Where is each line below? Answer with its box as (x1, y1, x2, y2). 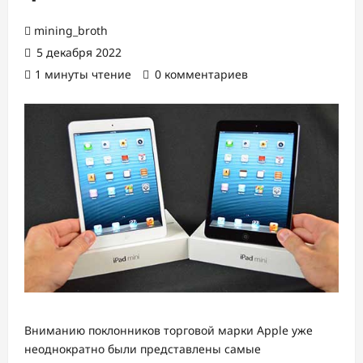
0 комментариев (155, 66, 248, 82)
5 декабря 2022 (33, 45, 122, 60)
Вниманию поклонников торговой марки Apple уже (24, 322, 313, 338)
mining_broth (34, 23, 108, 38)
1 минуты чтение (35, 66, 131, 82)
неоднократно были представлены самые (24, 340, 261, 357)
